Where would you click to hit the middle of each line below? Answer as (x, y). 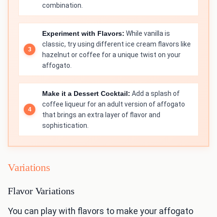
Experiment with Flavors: (83, 34)
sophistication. (65, 126)
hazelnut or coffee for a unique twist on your (111, 55)
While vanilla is (147, 34)
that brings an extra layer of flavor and (101, 115)
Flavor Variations (41, 191)
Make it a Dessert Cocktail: (86, 94)
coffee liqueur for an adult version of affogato (114, 104)
